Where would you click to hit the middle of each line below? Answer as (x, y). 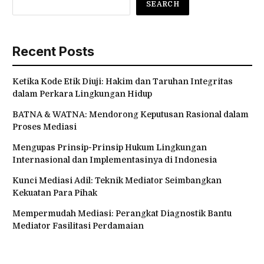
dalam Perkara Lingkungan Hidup (82, 94)
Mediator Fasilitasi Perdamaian (78, 226)
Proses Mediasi (44, 127)
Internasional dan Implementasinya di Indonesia (115, 160)
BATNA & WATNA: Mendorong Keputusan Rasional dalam (131, 115)
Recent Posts (53, 52)
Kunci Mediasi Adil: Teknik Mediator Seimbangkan (117, 181)
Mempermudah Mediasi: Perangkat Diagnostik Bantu (122, 214)
